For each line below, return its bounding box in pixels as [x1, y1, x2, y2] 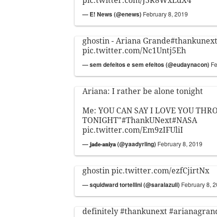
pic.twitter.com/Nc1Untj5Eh [82, 46, 186, 56]
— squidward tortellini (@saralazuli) [82, 180, 181, 189]
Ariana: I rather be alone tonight [82, 87, 203, 96]
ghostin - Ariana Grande [82, 36, 170, 46]
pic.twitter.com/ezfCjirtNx [111, 166, 209, 176]
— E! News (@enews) [82, 10, 143, 19]
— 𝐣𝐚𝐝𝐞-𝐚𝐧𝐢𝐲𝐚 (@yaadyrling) [82, 139, 157, 149]
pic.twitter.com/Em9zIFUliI [82, 125, 183, 135]
